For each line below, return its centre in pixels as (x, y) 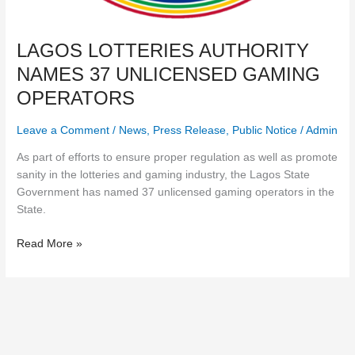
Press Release (190, 131)
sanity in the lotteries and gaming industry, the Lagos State (164, 175)
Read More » (50, 243)
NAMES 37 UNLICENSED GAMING (169, 74)
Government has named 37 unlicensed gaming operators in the (176, 192)
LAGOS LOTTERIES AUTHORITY (163, 50)
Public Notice (265, 131)
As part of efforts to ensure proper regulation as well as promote (177, 157)
